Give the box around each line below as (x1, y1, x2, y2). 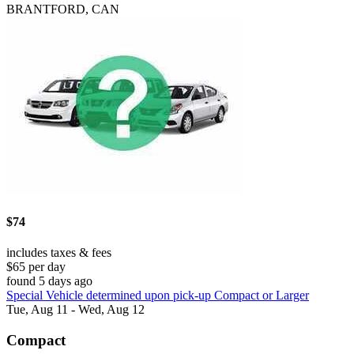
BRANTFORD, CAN (6, 2, 119, 17)
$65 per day (6, 259, 66, 273)
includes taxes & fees (6, 245, 111, 259)
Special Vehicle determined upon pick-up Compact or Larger (6, 288, 309, 302)
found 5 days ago (6, 273, 92, 288)
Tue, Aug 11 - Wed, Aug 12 (6, 302, 145, 316)
